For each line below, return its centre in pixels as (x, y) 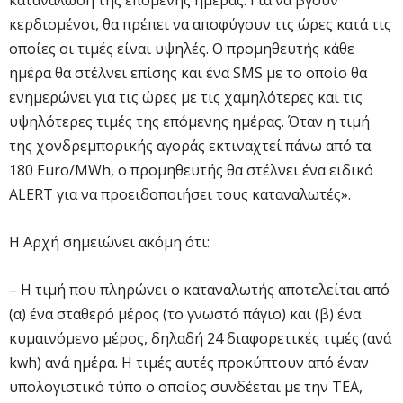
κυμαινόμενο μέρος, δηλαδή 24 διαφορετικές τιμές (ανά (200, 338)
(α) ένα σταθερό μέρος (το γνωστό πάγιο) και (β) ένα (185, 313)
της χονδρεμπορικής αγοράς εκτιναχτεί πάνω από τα (190, 145)
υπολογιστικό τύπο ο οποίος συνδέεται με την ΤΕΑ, (186, 386)
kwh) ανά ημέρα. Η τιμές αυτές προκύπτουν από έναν (189, 362)
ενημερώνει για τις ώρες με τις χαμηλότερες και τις (186, 97)
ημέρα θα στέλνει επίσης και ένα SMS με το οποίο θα (188, 72)
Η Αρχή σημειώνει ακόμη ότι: (109, 242)
